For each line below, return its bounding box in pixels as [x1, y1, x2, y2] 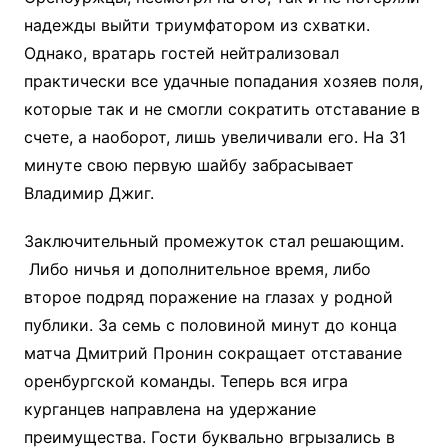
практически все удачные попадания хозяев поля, [23, 71, 423, 91]
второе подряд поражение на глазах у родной [23, 287, 393, 307]
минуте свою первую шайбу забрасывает [23, 155, 354, 175]
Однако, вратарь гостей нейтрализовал [23, 43, 339, 63]
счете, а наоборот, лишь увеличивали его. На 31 [23, 127, 406, 147]
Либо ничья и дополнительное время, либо [23, 259, 371, 279]
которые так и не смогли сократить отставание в [23, 99, 420, 119]
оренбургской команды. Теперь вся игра [23, 371, 348, 391]
